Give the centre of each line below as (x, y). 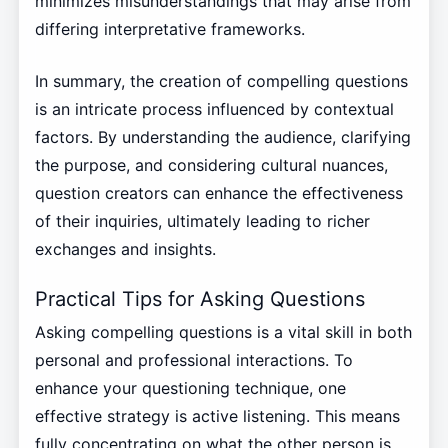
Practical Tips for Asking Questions (199, 299)
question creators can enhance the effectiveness (218, 193)
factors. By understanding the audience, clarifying (222, 137)
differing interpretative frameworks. (169, 29)
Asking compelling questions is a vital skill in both (223, 331)
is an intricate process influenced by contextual (214, 109)
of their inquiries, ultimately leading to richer (202, 221)
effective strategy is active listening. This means (217, 415)
